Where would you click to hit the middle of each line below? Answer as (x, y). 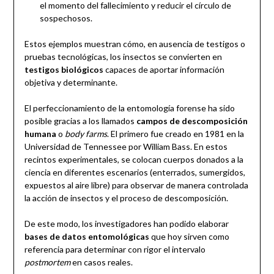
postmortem (47, 262)
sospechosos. (66, 18)
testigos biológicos (64, 69)
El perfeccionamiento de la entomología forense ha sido (129, 108)
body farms (86, 133)
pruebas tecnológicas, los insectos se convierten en (123, 56)
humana (40, 133)
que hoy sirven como (189, 236)
